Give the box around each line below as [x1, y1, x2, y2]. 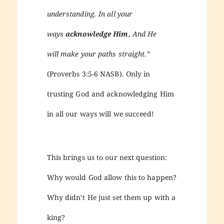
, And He [128, 28, 157, 38]
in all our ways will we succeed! [46, 108, 154, 118]
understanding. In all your [46, 8, 133, 18]
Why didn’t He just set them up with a [46, 192, 176, 202]
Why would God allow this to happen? [46, 172, 177, 182]
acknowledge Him [63, 28, 128, 38]
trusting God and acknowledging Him [46, 88, 174, 98]
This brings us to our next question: [46, 152, 167, 162]
